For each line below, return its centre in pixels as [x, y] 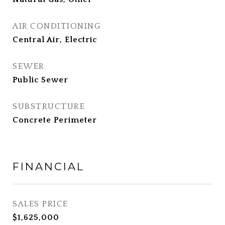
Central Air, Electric [55, 40]
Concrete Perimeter [55, 120]
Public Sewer [40, 80]
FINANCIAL [48, 166]
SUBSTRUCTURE [49, 106]
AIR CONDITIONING [57, 26]
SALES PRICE [40, 204]
